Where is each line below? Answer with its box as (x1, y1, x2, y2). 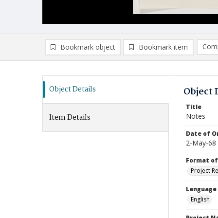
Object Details (49, 84, 96, 95)
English (191, 195, 210, 203)
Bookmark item (139, 42, 188, 52)
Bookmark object (60, 42, 115, 52)
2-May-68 (186, 138, 216, 147)
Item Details (49, 112, 91, 124)
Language (186, 185, 217, 193)
